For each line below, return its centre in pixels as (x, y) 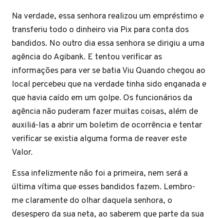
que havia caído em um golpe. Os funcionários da (102, 98)
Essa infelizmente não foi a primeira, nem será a (100, 173)
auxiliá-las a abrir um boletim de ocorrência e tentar (107, 125)
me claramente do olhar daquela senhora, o (92, 201)
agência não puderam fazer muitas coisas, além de (105, 112)
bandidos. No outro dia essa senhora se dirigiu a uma (108, 44)
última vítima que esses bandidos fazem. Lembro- (103, 187)
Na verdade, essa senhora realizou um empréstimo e (108, 16)
